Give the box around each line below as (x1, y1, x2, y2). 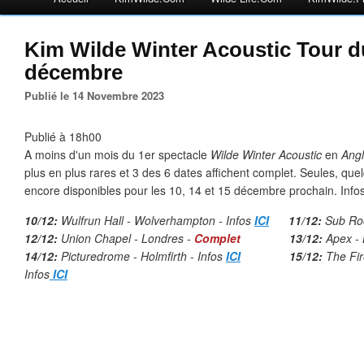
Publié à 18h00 (24, 128, 102, 145)
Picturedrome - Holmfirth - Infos (61, 248, 226, 264)
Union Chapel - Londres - (58, 230, 194, 246)
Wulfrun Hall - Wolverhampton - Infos (61, 212, 251, 228)
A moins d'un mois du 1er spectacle (24, 146, 210, 162)
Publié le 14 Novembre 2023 (32, 88, 164, 103)
